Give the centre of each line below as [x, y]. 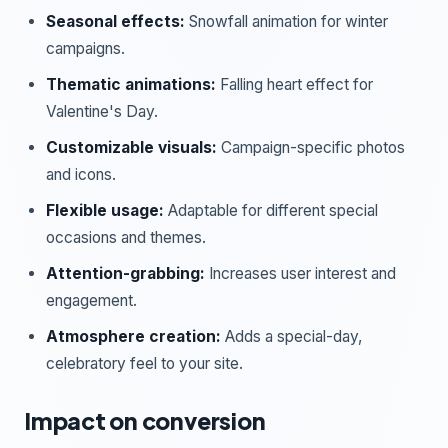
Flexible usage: [105, 210]
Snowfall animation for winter [286, 21]
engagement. [91, 300]
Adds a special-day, [291, 336]
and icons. [81, 174]
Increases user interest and [300, 273]
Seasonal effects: [115, 21]
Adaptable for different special [271, 210]
